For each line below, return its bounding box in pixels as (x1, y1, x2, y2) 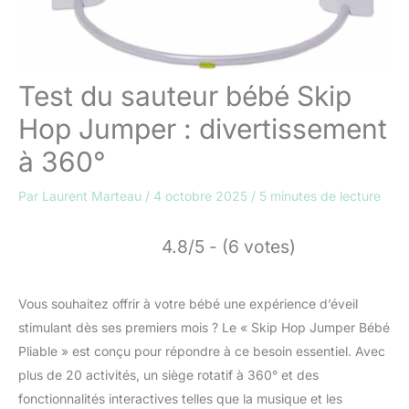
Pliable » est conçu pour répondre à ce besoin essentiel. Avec (18, 343, 385, 360)
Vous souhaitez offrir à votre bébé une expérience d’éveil (18, 296, 358, 312)
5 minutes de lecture (259, 188, 381, 204)
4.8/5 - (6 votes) (162, 236, 296, 258)
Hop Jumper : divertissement (18, 112, 387, 146)
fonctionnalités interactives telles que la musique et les (18, 391, 342, 407)
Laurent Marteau (42, 188, 145, 204)
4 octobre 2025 (153, 188, 251, 204)
